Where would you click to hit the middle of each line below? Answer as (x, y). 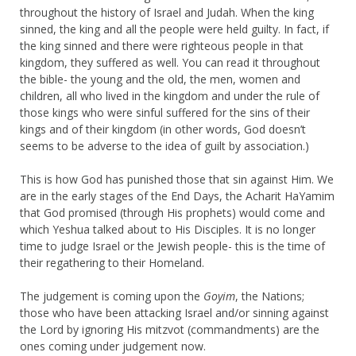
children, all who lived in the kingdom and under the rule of (170, 95)
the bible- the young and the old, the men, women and (160, 79)
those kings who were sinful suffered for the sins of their (165, 112)
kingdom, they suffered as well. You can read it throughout (170, 62)
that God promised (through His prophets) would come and (172, 212)
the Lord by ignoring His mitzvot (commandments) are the (170, 329)
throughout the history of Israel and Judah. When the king (167, 12)
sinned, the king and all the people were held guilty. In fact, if (174, 29)
